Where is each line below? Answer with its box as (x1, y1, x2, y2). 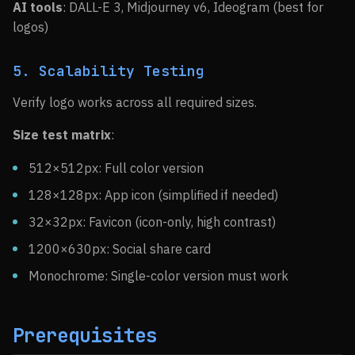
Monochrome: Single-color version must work (29, 268, 288, 284)
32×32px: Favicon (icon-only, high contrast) (29, 214, 276, 230)
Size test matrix (13, 127, 111, 143)
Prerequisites (13, 323, 157, 348)
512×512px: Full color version (29, 160, 204, 176)
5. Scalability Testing (13, 62, 204, 80)
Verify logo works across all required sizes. (13, 94, 257, 110)
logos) (13, 19, 48, 35)
